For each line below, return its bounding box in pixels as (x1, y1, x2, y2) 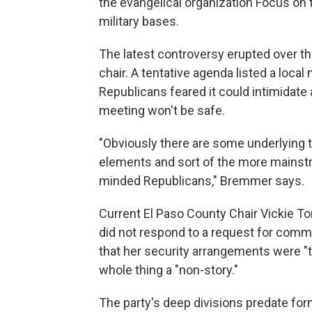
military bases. (99, 14, 179, 29)
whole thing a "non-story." (99, 263, 238, 278)
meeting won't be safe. (99, 103, 225, 118)
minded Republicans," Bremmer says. (99, 173, 304, 189)
